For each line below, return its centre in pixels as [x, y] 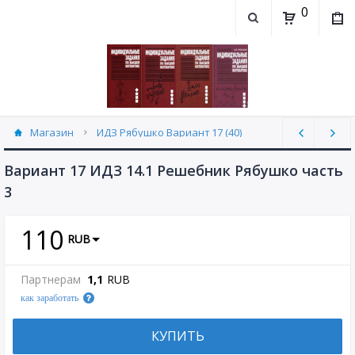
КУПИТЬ [177, 336]
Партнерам [51, 279]
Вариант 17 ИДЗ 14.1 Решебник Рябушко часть [174, 170]
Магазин [52, 132]
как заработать [50, 298]
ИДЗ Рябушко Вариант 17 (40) [169, 132]
